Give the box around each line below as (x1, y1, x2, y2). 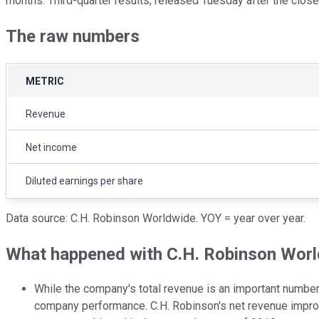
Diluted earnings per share (26, 174, 143, 187)
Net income (26, 141, 77, 153)
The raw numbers (6, 26, 140, 46)
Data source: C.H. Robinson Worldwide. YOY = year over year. (6, 211, 305, 225)
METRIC (26, 75, 64, 87)
